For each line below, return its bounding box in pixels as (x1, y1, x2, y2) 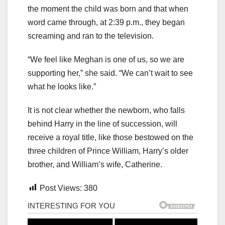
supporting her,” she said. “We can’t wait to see (28, 68, 193, 77)
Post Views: (40, 183, 82, 192)
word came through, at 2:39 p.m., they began (28, 18, 185, 27)
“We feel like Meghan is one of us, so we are (28, 55, 184, 64)
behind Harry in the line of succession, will (28, 119, 177, 128)
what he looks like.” (28, 82, 96, 91)
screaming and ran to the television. (28, 31, 154, 40)
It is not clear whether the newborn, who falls (28, 105, 185, 115)
